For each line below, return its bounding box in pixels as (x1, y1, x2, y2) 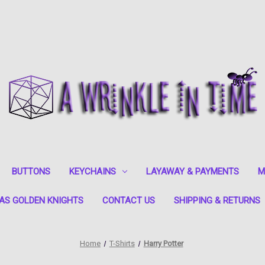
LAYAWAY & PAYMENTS (146, 166, 239, 177)
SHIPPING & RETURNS (173, 195, 260, 206)
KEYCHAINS (69, 166, 116, 177)
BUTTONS (11, 166, 50, 177)
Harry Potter (143, 238, 183, 248)
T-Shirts (109, 238, 135, 248)
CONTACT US (102, 195, 155, 206)
